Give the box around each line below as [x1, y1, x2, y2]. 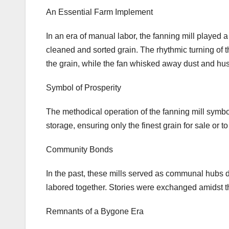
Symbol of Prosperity [46, 83, 121, 93]
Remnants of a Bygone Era [46, 207, 144, 216]
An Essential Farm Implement [46, 8, 153, 17]
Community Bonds [46, 145, 113, 154]
